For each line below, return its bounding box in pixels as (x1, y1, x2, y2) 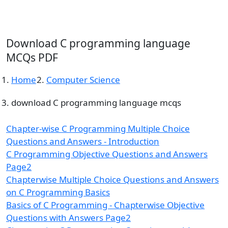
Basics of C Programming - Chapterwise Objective (6, 199, 205, 211)
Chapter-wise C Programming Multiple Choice (6, 123, 190, 134)
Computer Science (46, 74, 120, 85)
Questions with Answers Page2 (6, 212, 131, 223)
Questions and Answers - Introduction (6, 135, 159, 147)
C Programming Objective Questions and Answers (6, 148, 208, 160)
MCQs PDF (6, 50, 58, 65)
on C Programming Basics (6, 186, 110, 198)
